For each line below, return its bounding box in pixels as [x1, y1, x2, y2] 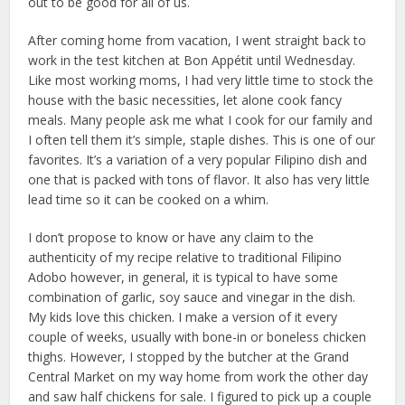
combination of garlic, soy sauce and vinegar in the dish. [28, 287, 356, 306]
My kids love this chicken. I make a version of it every [28, 307, 338, 325]
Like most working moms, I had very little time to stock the [28, 71, 374, 89]
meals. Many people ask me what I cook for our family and [28, 110, 373, 128]
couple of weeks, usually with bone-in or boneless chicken [28, 327, 367, 345]
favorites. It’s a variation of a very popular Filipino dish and [28, 150, 368, 168]
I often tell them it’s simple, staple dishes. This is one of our [28, 130, 376, 148]
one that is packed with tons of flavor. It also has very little [28, 170, 371, 188]
